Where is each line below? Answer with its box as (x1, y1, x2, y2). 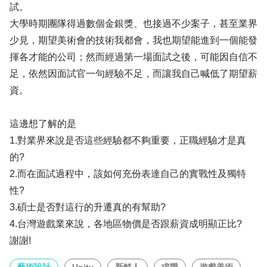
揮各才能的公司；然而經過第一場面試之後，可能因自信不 (10, 52, 257, 62)
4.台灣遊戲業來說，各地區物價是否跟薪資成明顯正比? (10, 219, 242, 229)
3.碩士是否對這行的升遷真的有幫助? (10, 202, 166, 212)
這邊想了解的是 (10, 119, 76, 129)
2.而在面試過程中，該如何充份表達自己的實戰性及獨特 (10, 169, 246, 179)
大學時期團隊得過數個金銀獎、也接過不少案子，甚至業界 (10, 18, 257, 29)
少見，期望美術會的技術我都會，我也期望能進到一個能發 (10, 35, 257, 45)
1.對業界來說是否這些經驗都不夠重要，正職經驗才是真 (10, 135, 246, 145)
